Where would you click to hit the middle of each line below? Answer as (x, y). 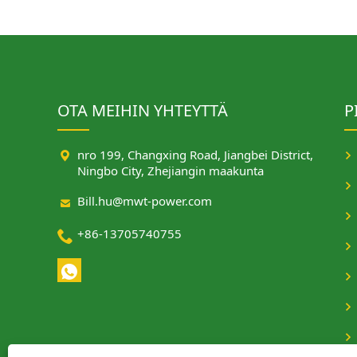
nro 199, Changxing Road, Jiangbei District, (195, 155)
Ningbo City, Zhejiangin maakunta (171, 171)
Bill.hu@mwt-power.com (145, 201)
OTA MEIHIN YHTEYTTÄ (143, 110)
